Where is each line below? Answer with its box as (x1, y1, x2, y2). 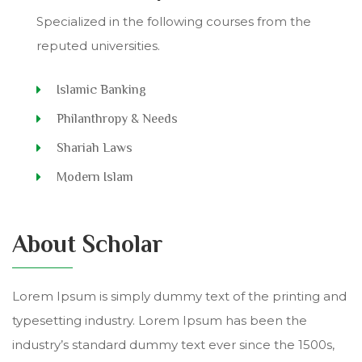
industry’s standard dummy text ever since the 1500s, (12, 336, 335, 352)
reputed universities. (36, 37, 160, 53)
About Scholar (12, 229, 162, 258)
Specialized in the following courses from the (36, 13, 311, 29)
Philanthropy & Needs (57, 111, 178, 126)
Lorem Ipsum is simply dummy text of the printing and (12, 288, 347, 304)
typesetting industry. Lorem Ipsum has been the (12, 312, 307, 328)
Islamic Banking (57, 82, 146, 97)
